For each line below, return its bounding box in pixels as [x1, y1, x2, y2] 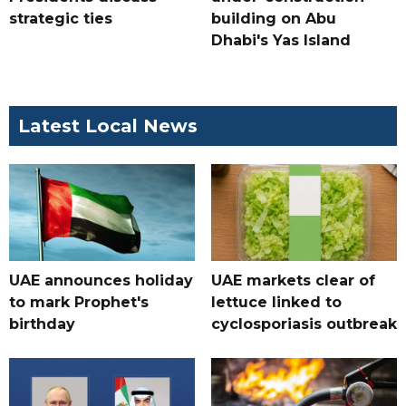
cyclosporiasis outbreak [210, 315, 397, 333]
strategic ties [9, 10, 112, 28]
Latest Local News [18, 115, 198, 138]
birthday [9, 315, 75, 333]
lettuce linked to [210, 294, 342, 312]
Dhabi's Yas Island [210, 32, 351, 50]
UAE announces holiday [9, 272, 193, 290]
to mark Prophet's [9, 294, 149, 312]
